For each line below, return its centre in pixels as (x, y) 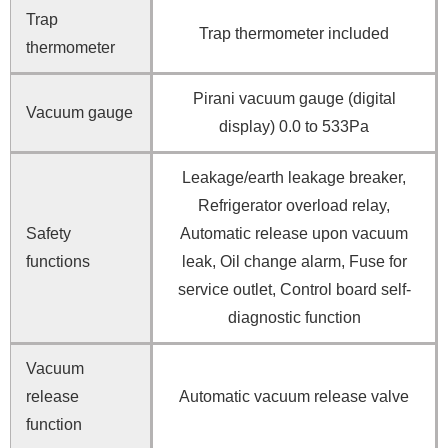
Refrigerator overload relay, (294, 206)
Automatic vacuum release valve (294, 397)
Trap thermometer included (294, 34)
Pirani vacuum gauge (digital (294, 99)
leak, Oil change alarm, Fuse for (294, 262)
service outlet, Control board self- (294, 290)
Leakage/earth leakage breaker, (294, 178)
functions (58, 262)
